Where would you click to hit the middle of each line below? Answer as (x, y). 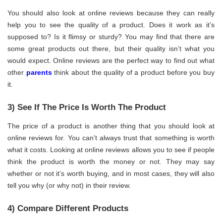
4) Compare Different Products (68, 209)
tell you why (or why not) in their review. (69, 186)
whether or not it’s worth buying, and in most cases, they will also (111, 174)
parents (39, 72)
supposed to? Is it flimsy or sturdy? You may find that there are (111, 36)
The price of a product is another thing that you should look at (111, 126)
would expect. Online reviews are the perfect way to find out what (111, 60)
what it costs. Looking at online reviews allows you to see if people (111, 150)
